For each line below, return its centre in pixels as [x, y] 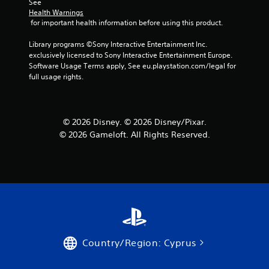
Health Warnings [56, 12]
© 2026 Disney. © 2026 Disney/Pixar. [134, 122]
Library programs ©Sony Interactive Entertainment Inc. [118, 44]
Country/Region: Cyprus [139, 242]
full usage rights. [56, 76]
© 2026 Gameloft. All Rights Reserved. [134, 134]
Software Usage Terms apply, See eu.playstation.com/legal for [132, 65]
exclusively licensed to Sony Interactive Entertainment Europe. [131, 55]
